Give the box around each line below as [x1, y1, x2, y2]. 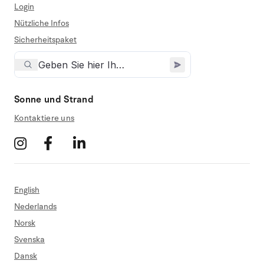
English [14, 184, 39, 196]
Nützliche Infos [14, 18, 69, 29]
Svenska [14, 234, 45, 246]
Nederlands [14, 201, 57, 213]
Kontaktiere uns [14, 113, 75, 124]
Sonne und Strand [14, 93, 94, 107]
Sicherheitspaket [14, 34, 77, 46]
